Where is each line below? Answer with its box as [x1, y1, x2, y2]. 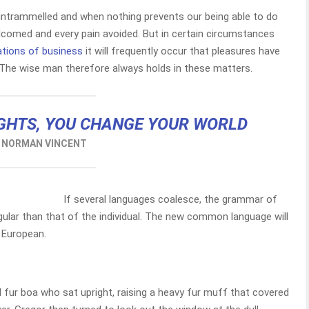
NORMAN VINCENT [1, 138, 87, 149]
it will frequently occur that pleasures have [83, 45, 280, 57]
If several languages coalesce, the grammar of [63, 193, 277, 206]
